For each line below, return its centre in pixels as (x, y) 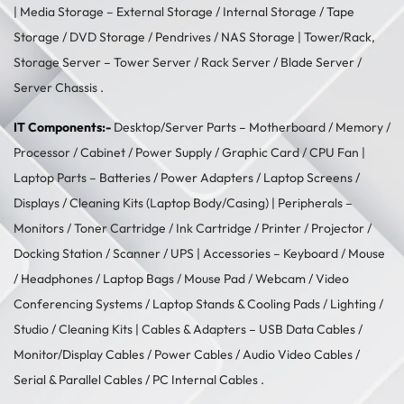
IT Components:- (62, 128)
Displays (37, 203)
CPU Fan (334, 153)
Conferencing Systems (78, 304)
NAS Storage (258, 37)
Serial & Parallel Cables (78, 380)
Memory (359, 128)
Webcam (280, 279)
